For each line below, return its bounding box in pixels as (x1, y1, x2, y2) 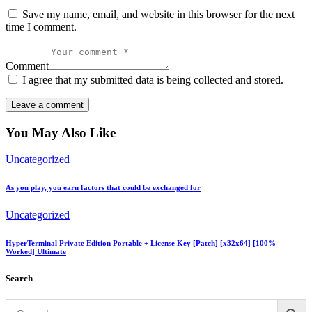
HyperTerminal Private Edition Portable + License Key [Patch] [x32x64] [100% (6, 239, 276, 248)
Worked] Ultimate (6, 247, 66, 256)
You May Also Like (6, 125, 116, 140)
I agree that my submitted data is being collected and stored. (22, 73, 283, 86)
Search (6, 273, 33, 284)
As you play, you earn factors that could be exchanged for (6, 183, 201, 192)
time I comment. (6, 20, 77, 33)
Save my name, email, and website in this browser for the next (22, 8, 295, 20)
